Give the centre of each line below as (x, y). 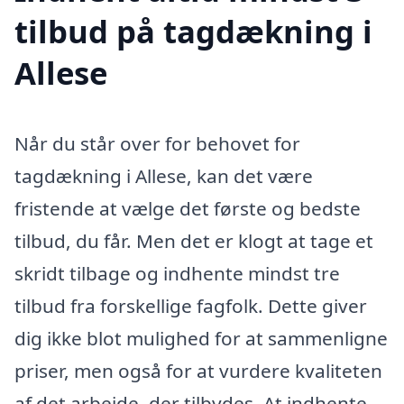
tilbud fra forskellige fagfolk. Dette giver (191, 306)
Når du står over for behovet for (157, 144)
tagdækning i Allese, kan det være (164, 176)
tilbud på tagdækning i (193, 32)
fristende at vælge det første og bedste (188, 209)
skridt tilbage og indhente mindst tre (177, 274)
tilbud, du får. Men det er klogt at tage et (194, 241)
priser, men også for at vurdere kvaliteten (198, 371)
